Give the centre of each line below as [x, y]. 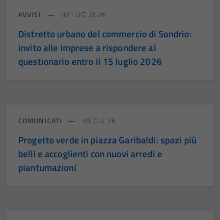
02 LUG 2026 [83, 15]
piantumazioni [47, 167]
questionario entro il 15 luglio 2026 [90, 61]
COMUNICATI [41, 121]
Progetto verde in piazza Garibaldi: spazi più [108, 140]
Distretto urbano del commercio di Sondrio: [105, 34]
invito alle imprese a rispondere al [87, 48]
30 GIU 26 [98, 121]
